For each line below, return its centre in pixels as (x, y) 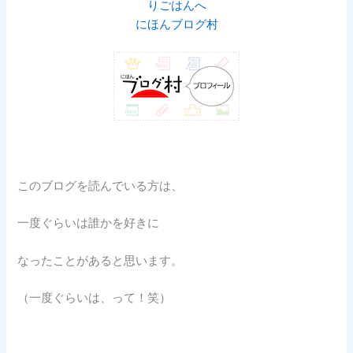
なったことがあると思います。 (100, 260)
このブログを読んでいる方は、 (100, 186)
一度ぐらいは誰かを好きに (89, 223)
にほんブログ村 (176, 24)
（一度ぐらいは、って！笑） (95, 297)
